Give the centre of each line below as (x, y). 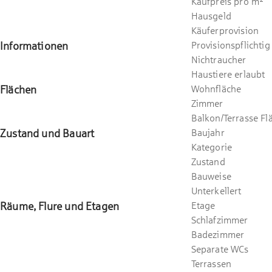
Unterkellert (216, 191)
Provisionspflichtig (230, 45)
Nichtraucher (219, 59)
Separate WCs (220, 249)
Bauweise (211, 176)
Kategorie (212, 147)
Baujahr (208, 132)
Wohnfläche (216, 89)
